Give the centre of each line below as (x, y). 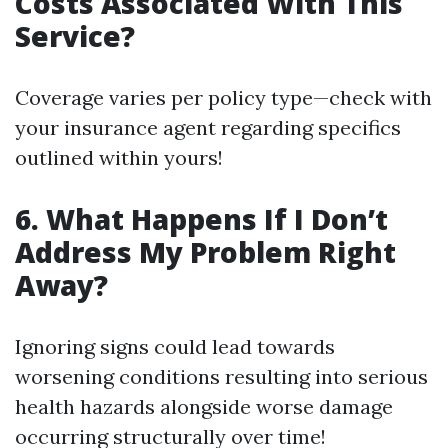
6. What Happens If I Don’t (201, 218)
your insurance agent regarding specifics (208, 127)
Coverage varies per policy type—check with (223, 97)
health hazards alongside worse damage (204, 406)
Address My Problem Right (205, 251)
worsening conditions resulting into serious (221, 376)
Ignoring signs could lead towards (175, 346)
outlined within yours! (119, 157)
